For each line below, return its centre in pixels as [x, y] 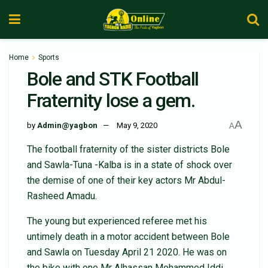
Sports [49, 57]
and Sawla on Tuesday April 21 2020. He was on [127, 252]
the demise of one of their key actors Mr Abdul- [126, 180]
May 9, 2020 [137, 126]
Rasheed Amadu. [62, 196]
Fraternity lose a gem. [111, 100]
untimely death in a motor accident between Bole [128, 236]
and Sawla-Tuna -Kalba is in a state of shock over [130, 165]
